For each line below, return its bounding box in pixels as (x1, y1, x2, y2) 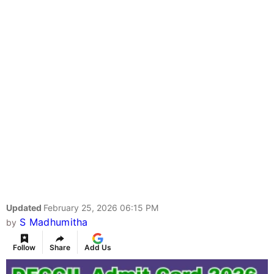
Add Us (84, 243, 111, 253)
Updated (6, 202, 43, 213)
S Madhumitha (19, 216, 88, 229)
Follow (13, 243, 35, 253)
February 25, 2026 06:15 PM (43, 202, 158, 213)
